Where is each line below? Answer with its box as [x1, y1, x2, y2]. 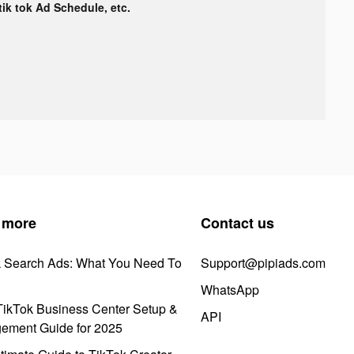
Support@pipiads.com [201, 253, 326, 272]
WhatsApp [201, 280, 259, 299]
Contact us [201, 212, 274, 233]
